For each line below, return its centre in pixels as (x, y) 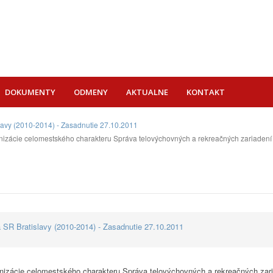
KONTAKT (206, 92)
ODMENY (91, 92)
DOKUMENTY (30, 92)
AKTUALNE (147, 92)
